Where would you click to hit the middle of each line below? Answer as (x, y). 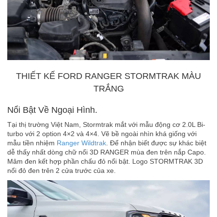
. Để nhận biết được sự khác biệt (156, 143)
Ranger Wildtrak (81, 143)
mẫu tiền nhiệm (32, 143)
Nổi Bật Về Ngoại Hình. (52, 110)
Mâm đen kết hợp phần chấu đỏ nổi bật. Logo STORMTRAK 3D (105, 162)
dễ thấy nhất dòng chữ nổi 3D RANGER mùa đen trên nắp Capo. (107, 152)
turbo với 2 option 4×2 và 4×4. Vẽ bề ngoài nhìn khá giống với (102, 134)
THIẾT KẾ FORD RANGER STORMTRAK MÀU (108, 76)
